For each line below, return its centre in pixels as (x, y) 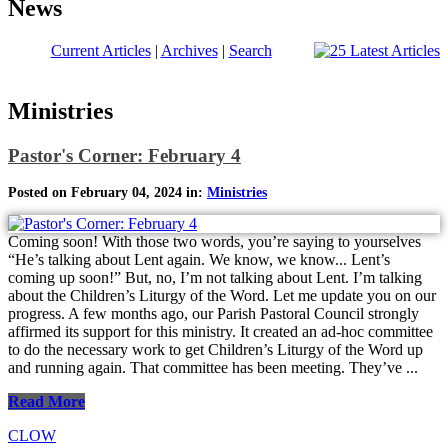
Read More (46, 402)
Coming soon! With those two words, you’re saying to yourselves (214, 242)
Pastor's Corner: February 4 (124, 155)
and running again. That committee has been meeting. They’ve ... (213, 368)
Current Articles (100, 50)
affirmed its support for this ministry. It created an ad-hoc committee (220, 332)
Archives (189, 50)
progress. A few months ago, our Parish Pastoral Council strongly (213, 314)
